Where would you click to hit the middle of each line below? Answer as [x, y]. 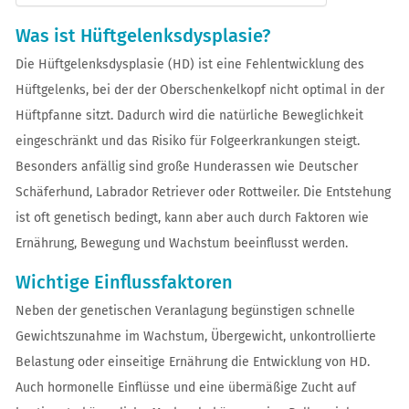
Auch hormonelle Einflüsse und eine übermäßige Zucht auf [185, 388]
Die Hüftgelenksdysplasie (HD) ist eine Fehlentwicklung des [189, 64]
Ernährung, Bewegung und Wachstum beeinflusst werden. [181, 243]
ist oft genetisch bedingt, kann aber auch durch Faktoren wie [192, 218]
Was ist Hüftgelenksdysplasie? [142, 36]
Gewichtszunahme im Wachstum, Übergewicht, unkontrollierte [195, 336]
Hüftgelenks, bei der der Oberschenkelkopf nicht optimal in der [199, 90]
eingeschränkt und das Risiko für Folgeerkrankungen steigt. [187, 141]
